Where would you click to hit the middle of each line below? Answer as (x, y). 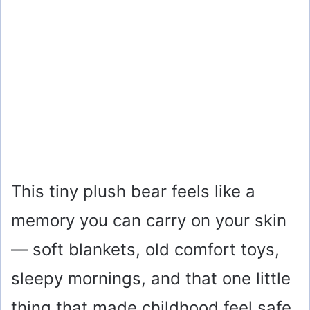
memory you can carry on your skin (149, 221)
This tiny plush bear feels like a (133, 192)
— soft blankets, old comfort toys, (145, 250)
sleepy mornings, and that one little (151, 279)
